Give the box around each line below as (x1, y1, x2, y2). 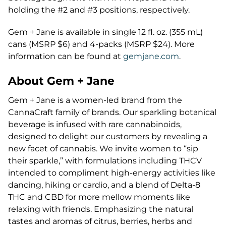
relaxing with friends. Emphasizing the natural (8, 204, 193, 214)
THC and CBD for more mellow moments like (8, 192, 190, 202)
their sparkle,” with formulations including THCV (8, 156, 202, 165)
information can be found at (8, 51, 123, 61)
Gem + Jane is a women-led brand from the (8, 95, 182, 105)
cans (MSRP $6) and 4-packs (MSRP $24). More (8, 39, 195, 49)
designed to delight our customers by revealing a (8, 132, 207, 141)
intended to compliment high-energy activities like (8, 168, 215, 178)
